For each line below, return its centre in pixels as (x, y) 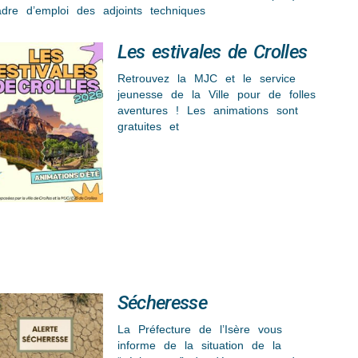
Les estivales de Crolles (212, 52)
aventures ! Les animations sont (207, 111)
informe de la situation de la (199, 345)
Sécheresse (162, 302)
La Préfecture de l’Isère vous (199, 329)
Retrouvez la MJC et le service (206, 79)
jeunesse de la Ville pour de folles (216, 95)
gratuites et (148, 127)
